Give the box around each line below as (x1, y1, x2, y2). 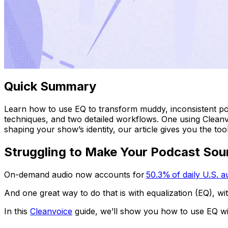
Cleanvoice (30, 206, 72, 216)
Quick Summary (4, 78, 96, 94)
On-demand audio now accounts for (4, 169, 146, 180)
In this (4, 206, 30, 216)
